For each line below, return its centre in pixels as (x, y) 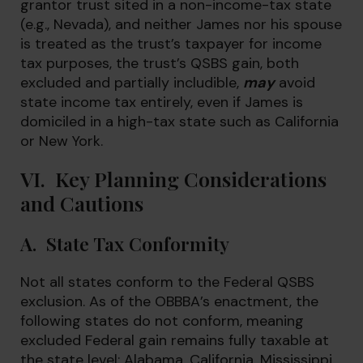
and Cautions (82, 203)
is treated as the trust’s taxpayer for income (171, 44)
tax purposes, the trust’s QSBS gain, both (160, 63)
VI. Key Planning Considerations (173, 179)
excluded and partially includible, (132, 83)
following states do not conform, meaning (162, 321)
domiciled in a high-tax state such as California (179, 122)
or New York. (62, 141)
